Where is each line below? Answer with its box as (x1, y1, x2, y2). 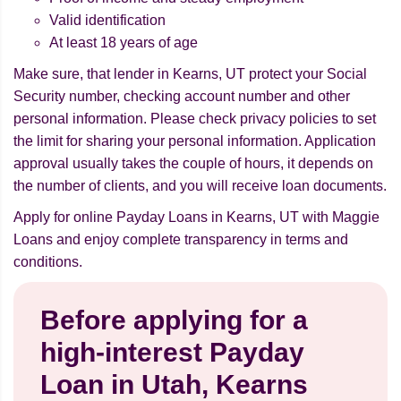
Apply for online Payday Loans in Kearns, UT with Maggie (13, 209, 380, 226)
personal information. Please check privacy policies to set (13, 111, 376, 127)
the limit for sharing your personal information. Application (13, 133, 376, 149)
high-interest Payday (40, 337, 304, 368)
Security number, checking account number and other (13, 89, 350, 105)
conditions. (13, 254, 82, 270)
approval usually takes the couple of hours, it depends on (13, 156, 373, 172)
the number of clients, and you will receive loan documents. (13, 178, 387, 194)
